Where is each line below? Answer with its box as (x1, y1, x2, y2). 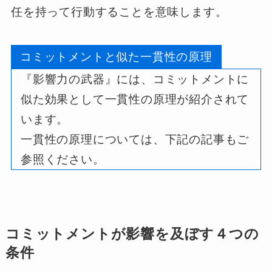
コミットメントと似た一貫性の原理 (19, 50, 212, 63)
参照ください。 (20, 152, 105, 166)
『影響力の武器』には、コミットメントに (20, 72, 250, 86)
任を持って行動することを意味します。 (10, 5, 228, 18)
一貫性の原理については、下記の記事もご (20, 132, 250, 146)
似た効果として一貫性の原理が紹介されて (20, 92, 250, 106)
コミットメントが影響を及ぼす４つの (5, 226, 259, 242)
